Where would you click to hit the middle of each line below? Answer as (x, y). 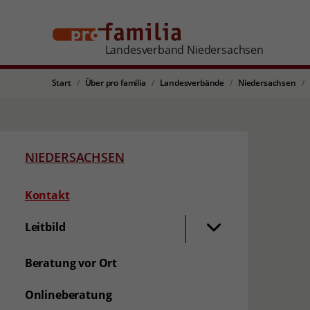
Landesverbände (192, 83)
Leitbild (45, 227)
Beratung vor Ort (71, 263)
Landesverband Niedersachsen (184, 50)
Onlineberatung (68, 295)
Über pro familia (115, 83)
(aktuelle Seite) (109, 194)
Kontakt (47, 195)
